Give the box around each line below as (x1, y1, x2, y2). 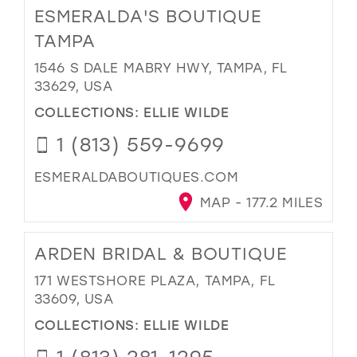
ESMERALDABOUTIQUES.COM (33, 167, 239, 185)
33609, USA (33, 290, 114, 308)
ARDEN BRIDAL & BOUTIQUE (33, 242, 287, 265)
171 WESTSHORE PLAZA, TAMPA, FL (33, 272, 276, 289)
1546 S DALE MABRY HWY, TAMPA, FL (33, 59, 288, 76)
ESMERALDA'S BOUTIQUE (33, 5, 262, 28)
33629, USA (33, 77, 113, 95)
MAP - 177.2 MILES (195, 194, 324, 211)
